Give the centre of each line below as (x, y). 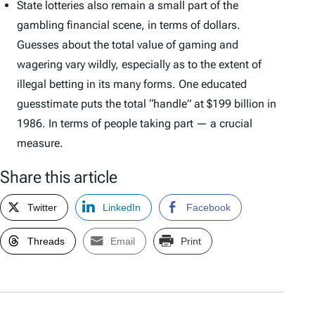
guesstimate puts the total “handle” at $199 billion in (147, 104)
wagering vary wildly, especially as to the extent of (139, 65)
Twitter (42, 208)
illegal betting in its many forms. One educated (132, 84)
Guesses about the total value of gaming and (128, 45)
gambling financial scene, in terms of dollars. (129, 25)
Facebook (208, 208)
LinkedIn (122, 208)
